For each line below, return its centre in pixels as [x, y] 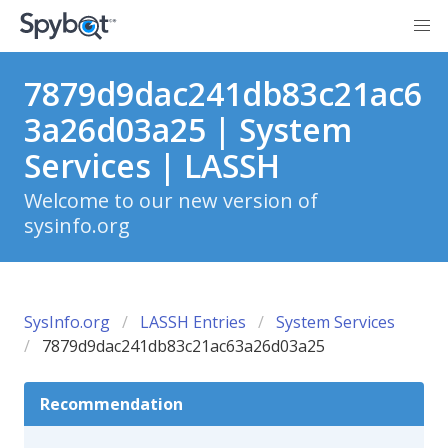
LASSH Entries [193, 322]
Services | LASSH [152, 165]
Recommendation [111, 404]
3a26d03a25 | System [188, 129]
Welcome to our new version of [171, 200]
